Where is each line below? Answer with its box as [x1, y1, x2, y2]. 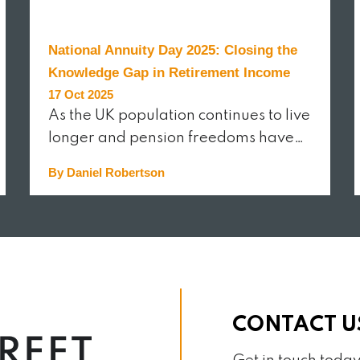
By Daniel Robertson [48, 165, 166, 179]
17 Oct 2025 [48, 87, 114, 101]
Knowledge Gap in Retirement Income [48, 64, 291, 80]
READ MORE [66, 214, 130, 227]
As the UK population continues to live [48, 108, 311, 123]
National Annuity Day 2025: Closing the [48, 42, 298, 58]
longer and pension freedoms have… [48, 130, 305, 145]
